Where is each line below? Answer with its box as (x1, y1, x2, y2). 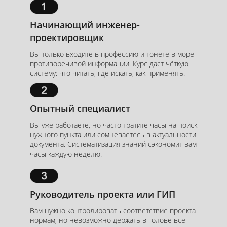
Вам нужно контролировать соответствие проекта (30, 205, 196, 215)
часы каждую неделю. (30, 148, 102, 159)
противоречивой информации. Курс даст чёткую (30, 59, 188, 69)
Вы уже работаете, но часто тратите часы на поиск (30, 120, 197, 130)
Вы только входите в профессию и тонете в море (30, 49, 194, 59)
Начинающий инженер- (30, 19, 140, 31)
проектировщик (30, 31, 104, 44)
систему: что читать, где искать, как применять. (30, 68, 185, 79)
